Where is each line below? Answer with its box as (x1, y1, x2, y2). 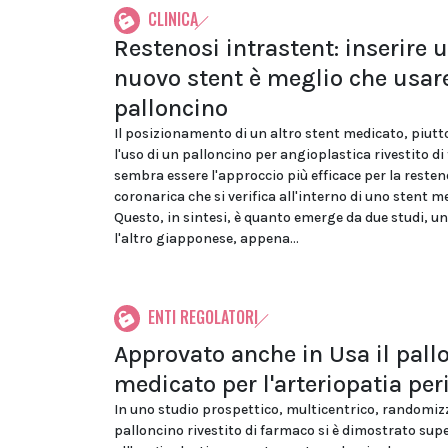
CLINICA (148, 7, 198, 31)
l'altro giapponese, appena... (114, 230, 299, 247)
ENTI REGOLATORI (148, 305, 258, 329)
